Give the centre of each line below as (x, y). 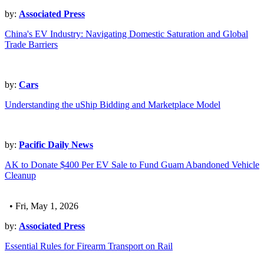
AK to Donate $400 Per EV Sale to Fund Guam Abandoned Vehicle (132, 165)
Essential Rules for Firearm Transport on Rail (89, 246)
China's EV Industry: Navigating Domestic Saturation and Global (126, 34)
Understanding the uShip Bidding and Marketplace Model (113, 105)
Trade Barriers (31, 45)
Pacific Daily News (56, 145)
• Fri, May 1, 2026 (42, 206)
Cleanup (20, 176)
